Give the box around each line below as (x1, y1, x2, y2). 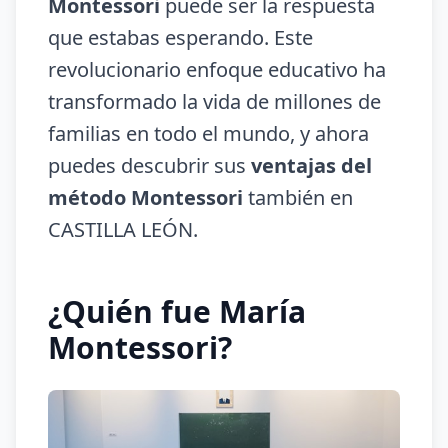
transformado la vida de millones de (48, 88, 381, 115)
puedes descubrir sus (48, 152, 251, 179)
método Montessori (48, 184, 243, 211)
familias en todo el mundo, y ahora (48, 120, 369, 147)
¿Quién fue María (48, 291, 306, 332)
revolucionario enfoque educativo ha (48, 56, 386, 83)
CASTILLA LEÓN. (48, 216, 198, 243)
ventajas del (251, 152, 372, 179)
